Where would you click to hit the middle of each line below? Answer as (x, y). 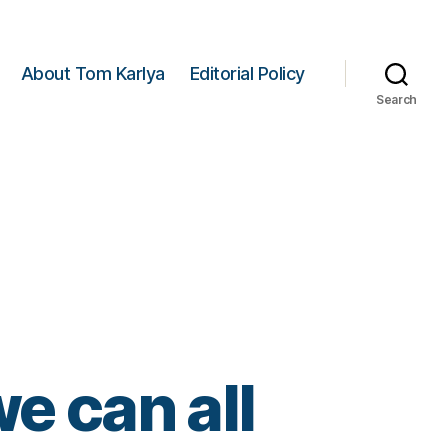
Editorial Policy (247, 73)
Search (396, 99)
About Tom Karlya (92, 73)
